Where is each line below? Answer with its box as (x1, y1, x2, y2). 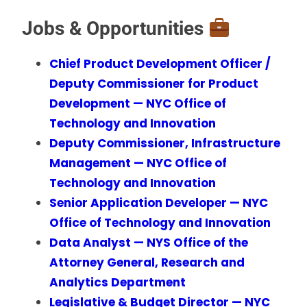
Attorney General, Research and (49, 254, 245, 271)
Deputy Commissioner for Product (49, 75, 258, 92)
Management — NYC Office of (49, 154, 227, 171)
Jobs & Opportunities (22, 16, 208, 40)
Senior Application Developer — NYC (49, 194, 268, 211)
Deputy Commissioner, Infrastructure (49, 134, 280, 151)
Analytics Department (49, 273, 186, 291)
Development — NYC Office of (49, 95, 226, 112)
